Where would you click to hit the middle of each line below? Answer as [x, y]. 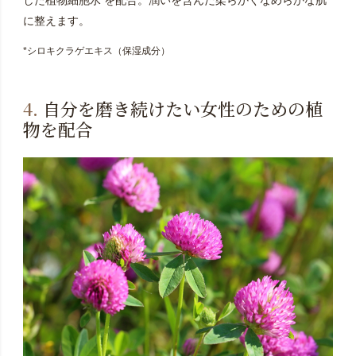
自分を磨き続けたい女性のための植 [180, 108]
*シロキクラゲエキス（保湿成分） [96, 50]
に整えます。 [56, 20]
